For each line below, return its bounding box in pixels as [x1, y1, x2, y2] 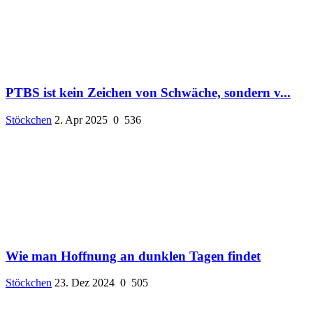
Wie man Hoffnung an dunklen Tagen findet [6, 248, 261, 263]
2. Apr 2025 [54, 113, 108, 126]
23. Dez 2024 [54, 277, 115, 289]
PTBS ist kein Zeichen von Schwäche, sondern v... [6, 85, 291, 101]
